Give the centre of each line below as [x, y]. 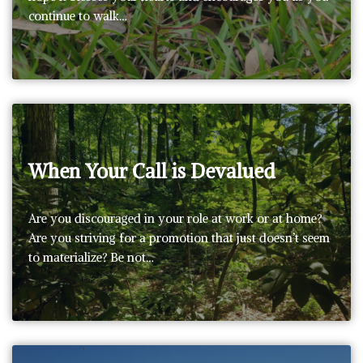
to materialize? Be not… [93, 257]
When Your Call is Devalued [152, 171]
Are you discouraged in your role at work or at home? [175, 218]
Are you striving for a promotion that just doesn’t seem [179, 237]
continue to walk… [79, 15]
